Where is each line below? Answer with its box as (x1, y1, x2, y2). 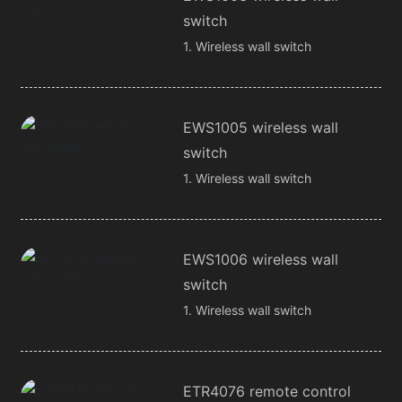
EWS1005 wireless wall (182, 118, 338, 136)
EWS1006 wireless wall (182, 249, 338, 268)
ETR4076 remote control (182, 381, 351, 400)
